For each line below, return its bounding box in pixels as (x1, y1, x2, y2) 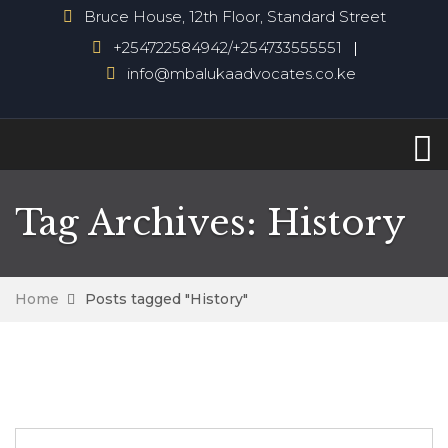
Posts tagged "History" (85, 290, 248, 308)
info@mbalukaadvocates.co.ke (127, 64, 356, 83)
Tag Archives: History (15, 201, 406, 244)
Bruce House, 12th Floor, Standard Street (79, 7, 386, 26)
